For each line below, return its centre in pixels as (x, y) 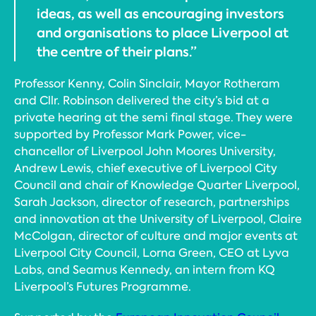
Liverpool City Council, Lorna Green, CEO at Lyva (152, 253)
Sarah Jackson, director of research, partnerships (152, 202)
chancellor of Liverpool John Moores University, (145, 151)
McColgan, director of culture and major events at (156, 236)
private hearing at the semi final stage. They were (153, 117)
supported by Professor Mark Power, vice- (130, 134)
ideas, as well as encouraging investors (160, 13)
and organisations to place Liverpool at (163, 32)
